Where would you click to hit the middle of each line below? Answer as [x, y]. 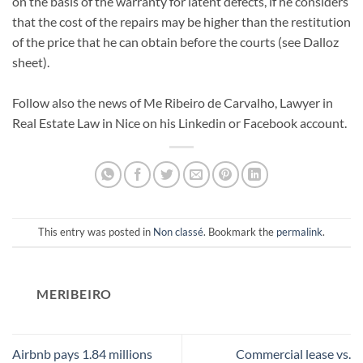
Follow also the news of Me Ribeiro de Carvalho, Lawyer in [173, 102]
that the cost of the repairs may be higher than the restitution [181, 21]
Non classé [178, 232]
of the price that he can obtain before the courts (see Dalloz [175, 41]
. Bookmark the [240, 232]
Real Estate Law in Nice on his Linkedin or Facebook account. [179, 122]
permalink [299, 232]
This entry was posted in [96, 232]
